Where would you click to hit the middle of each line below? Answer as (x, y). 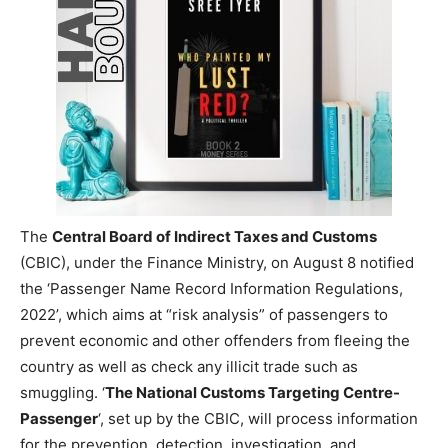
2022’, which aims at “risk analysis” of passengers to (204, 314)
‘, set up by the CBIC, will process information (258, 418)
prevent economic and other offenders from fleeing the (215, 340)
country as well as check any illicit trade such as (189, 366)
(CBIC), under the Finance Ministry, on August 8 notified (217, 262)
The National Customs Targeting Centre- (252, 392)
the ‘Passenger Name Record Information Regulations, (211, 288)
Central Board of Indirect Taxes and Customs (214, 236)
